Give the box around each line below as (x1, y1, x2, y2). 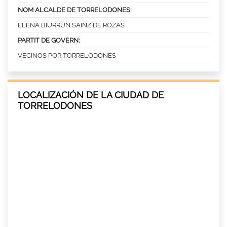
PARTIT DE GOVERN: (18, 36, 80, 45)
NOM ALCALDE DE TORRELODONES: (18, 6, 131, 14)
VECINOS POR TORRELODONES (18, 52, 116, 60)
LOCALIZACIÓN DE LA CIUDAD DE (18, 90, 164, 101)
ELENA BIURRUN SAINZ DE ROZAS (18, 21, 125, 29)
